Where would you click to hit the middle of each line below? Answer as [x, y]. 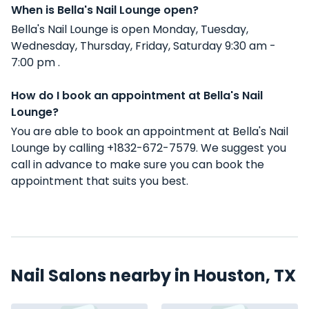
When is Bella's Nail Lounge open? [105, 10]
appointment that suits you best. [100, 181]
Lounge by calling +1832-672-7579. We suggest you [149, 148]
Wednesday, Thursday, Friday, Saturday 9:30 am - [143, 46]
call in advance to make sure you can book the [138, 165]
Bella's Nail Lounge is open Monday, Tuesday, [130, 29]
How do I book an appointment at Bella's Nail [137, 96]
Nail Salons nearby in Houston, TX [153, 276]
